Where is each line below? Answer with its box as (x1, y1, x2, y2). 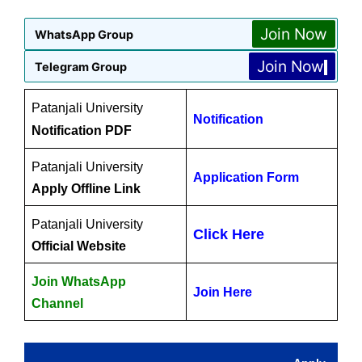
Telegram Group (35, 59, 127, 74)
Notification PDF (32, 124, 132, 137)
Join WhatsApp (32, 275, 126, 288)
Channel (32, 297, 83, 310)
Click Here (193, 226, 264, 242)
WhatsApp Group (35, 27, 133, 41)
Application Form (193, 170, 299, 184)
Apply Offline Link (32, 182, 141, 196)
